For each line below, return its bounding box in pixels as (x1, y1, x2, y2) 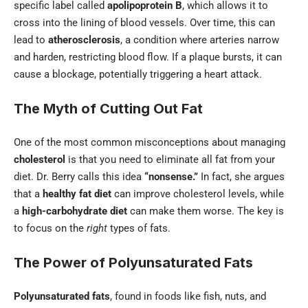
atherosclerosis (48, 33, 120, 46)
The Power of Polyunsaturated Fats (14, 254, 253, 271)
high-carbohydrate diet (22, 204, 127, 217)
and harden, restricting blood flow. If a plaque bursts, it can (14, 50, 282, 63)
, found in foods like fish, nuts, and (110, 289, 266, 302)
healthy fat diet (43, 187, 111, 200)
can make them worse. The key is (127, 204, 284, 217)
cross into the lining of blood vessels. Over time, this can (14, 16, 275, 29)
